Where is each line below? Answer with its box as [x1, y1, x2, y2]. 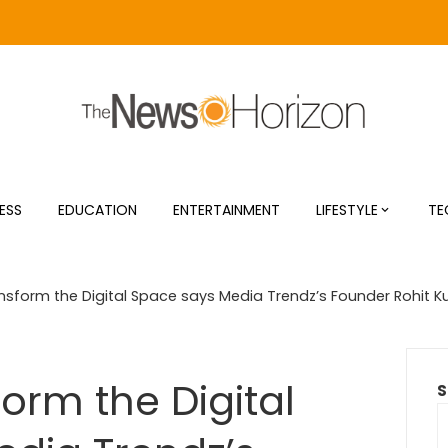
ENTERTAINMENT [173, 200, 280, 220]
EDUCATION [58, 200, 137, 220]
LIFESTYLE [316, 200, 378, 220]
